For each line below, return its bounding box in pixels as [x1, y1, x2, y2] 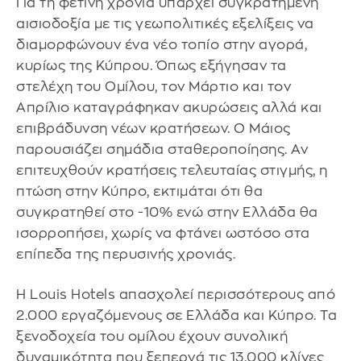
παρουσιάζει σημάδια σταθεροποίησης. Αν [16, 143, 308, 157]
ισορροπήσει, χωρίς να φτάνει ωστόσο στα [16, 226, 310, 241]
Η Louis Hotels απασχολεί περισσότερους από [16, 287, 335, 301]
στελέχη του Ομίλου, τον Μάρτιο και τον [16, 80, 291, 94]
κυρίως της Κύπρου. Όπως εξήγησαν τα [16, 59, 287, 73]
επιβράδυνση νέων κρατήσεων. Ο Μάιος [16, 122, 291, 136]
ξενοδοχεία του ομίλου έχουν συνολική [16, 329, 288, 343]
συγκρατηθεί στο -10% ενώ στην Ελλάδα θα [16, 205, 318, 220]
